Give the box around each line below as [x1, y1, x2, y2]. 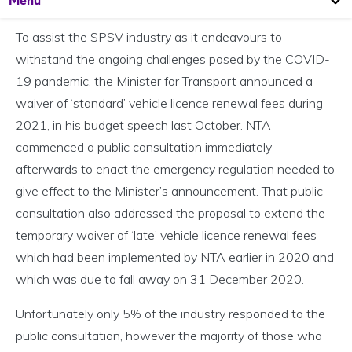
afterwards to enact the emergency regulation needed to [16, 161, 335, 178]
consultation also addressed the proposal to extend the [16, 205, 325, 222]
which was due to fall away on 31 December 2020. [16, 271, 304, 288]
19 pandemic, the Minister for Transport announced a [16, 73, 313, 90]
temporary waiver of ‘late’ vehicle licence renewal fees [16, 227, 317, 244]
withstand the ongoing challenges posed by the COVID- [16, 51, 330, 68]
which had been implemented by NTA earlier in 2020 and [16, 249, 334, 266]
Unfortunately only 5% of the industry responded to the [16, 306, 325, 322]
